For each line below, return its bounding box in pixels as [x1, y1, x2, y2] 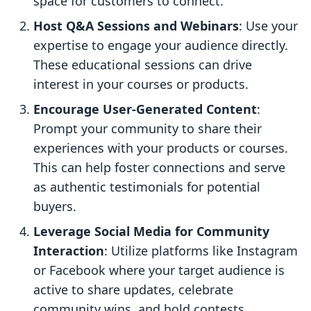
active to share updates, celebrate [33, 281, 233, 299]
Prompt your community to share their [33, 120, 262, 137]
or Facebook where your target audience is [33, 262, 285, 279]
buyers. [33, 198, 76, 215]
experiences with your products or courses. [33, 140, 288, 157]
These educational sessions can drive [33, 56, 252, 74]
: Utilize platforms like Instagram [104, 242, 298, 260]
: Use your [239, 17, 298, 35]
